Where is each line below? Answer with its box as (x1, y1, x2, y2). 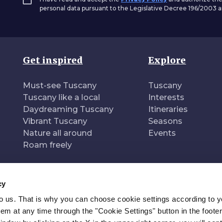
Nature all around (23, 128, 92, 138)
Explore (148, 55, 186, 66)
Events (148, 128, 176, 138)
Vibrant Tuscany (23, 116, 87, 126)
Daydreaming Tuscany (23, 105, 113, 114)
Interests (148, 93, 185, 102)
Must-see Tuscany (23, 81, 97, 90)
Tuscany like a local (23, 93, 100, 102)
